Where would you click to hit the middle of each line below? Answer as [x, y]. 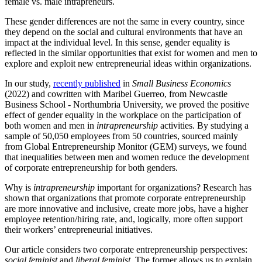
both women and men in [51, 126]
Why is [19, 188]
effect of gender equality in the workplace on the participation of [123, 115]
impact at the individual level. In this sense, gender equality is [117, 43]
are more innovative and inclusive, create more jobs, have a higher [126, 209]
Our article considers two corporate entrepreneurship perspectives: [126, 250]
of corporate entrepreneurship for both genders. [91, 168]
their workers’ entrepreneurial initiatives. [79, 230]
